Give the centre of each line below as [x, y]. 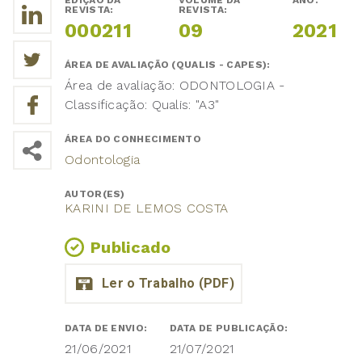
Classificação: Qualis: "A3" [142, 105]
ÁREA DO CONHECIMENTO [135, 139]
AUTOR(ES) [96, 194]
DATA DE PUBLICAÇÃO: [230, 328]
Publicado [131, 248]
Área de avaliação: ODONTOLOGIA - [175, 86]
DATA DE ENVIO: [107, 328]
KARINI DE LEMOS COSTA [147, 208]
